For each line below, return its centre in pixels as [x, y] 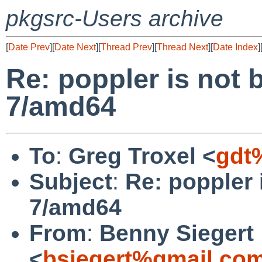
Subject [71, 181]
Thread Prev [126, 47]
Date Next [75, 47]
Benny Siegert [177, 233]
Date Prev [29, 47]
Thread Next [182, 47]
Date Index [235, 47]
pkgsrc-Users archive [115, 18]
